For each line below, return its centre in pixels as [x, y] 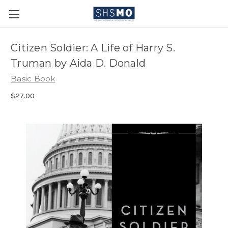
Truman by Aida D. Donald [78, 63]
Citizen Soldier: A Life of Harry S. [93, 48]
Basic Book [33, 79]
